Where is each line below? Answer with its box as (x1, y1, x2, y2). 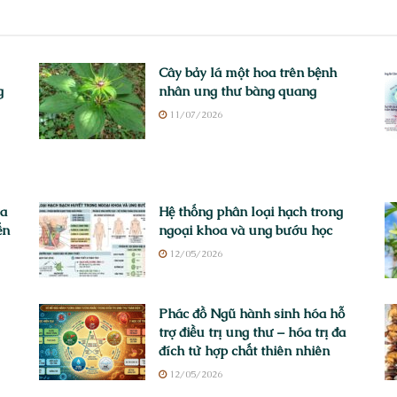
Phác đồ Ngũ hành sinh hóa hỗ (159, 304, 345, 322)
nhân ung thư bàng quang (159, 82, 316, 99)
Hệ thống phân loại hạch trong (159, 202, 343, 220)
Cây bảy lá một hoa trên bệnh (159, 63, 337, 81)
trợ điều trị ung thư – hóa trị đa (159, 323, 346, 340)
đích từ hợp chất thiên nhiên (159, 341, 330, 359)
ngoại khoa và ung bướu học (159, 221, 332, 238)
